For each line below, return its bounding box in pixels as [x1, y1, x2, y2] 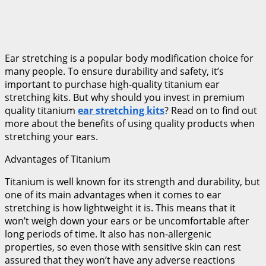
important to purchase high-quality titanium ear [5, 78, 220, 91]
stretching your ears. [5, 130, 100, 144]
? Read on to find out [164, 104, 257, 118]
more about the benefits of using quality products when [5, 117, 255, 131]
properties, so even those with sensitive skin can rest [5, 240, 241, 254]
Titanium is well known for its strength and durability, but [5, 175, 260, 189]
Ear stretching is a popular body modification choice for [5, 52, 254, 65]
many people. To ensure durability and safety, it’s [5, 65, 224, 78]
